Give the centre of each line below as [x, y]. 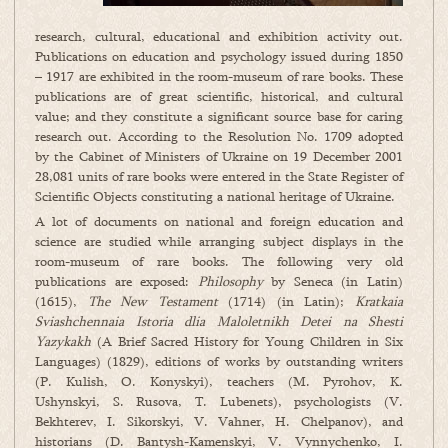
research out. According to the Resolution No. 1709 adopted [219, 136]
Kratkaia [379, 301]
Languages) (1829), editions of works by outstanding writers [219, 361]
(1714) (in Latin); [286, 301]
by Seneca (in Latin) [333, 281]
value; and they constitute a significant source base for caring [219, 116]
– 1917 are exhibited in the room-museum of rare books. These [219, 76]
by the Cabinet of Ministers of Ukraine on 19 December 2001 [219, 156]
